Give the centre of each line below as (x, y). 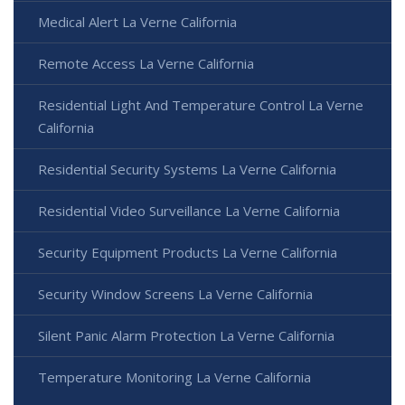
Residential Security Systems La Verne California (187, 170)
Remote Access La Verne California (146, 64)
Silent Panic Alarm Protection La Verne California (186, 336)
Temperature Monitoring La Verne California (174, 377)
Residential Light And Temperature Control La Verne (201, 105)
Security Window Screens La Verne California (175, 294)
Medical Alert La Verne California (137, 22)
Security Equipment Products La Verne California (188, 253)
